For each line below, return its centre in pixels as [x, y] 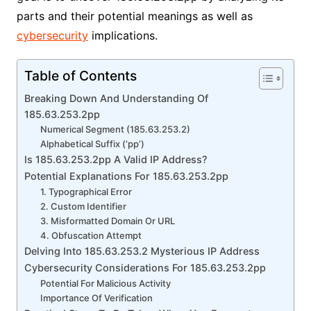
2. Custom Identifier [83, 206]
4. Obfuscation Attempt [91, 235]
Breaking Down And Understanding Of [116, 98]
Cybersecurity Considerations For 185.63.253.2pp [145, 267]
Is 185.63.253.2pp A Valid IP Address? [117, 159]
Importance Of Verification [96, 297]
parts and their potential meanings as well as [134, 16]
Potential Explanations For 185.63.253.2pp [127, 176]
